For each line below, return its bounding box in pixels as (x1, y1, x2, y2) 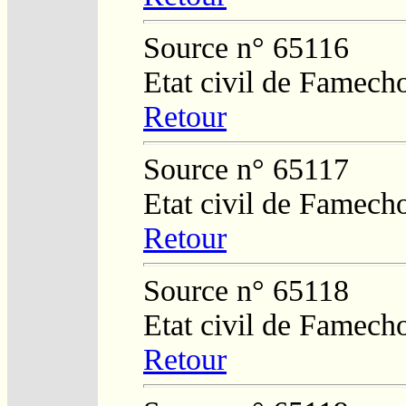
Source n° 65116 (143, 30, 349, 64)
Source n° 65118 (143, 273, 349, 307)
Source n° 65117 (143, 151, 349, 186)
